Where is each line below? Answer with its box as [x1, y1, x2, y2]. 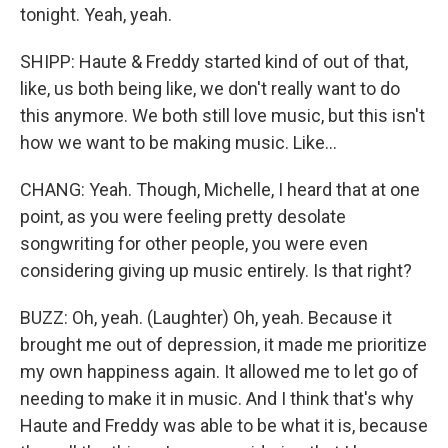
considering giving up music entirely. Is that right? [20, 260, 412, 281]
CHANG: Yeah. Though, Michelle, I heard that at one [20, 179, 420, 200]
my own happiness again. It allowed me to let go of [20, 361, 419, 382]
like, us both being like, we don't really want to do [20, 78, 400, 99]
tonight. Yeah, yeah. [20, 4, 172, 25]
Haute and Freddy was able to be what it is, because [20, 415, 428, 436]
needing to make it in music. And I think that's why [20, 388, 414, 409]
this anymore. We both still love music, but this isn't [20, 105, 425, 126]
